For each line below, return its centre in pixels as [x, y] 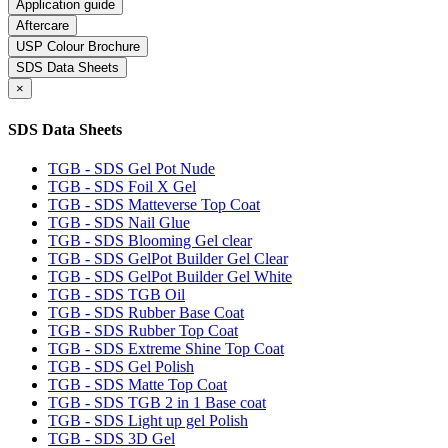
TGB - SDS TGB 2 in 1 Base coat [157, 402]
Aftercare [42, 26]
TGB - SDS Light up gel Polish [148, 420]
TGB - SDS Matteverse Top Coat [154, 204]
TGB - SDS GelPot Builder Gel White [170, 276]
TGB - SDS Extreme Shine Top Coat [166, 348]
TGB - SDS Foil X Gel [122, 186]
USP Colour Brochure [78, 47]
